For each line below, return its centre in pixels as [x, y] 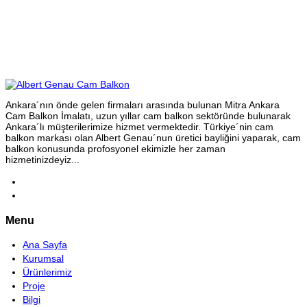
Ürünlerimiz [47, 272]
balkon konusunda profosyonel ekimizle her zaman [115, 149]
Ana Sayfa [45, 244]
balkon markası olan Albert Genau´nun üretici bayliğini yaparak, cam [153, 138]
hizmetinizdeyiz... [42, 160]
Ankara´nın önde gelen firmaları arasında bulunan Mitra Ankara [143, 105]
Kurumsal [43, 258]
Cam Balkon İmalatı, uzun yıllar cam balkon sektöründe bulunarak [148, 116]
